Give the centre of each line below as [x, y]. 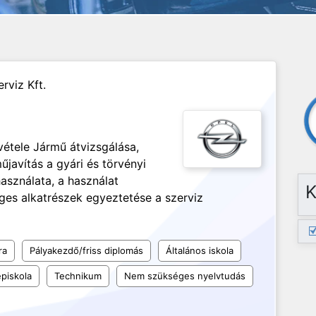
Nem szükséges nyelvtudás [185, 276]
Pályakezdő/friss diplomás [86, 250]
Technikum [78, 276]
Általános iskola [200, 250]
